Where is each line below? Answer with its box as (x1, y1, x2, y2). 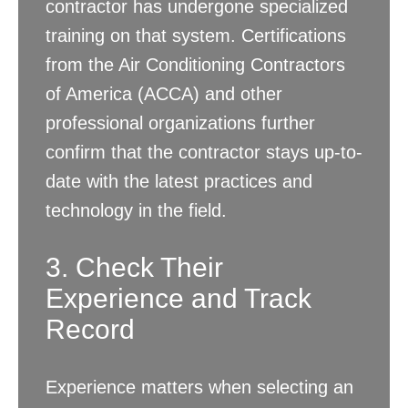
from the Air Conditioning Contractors (46, 55, 345, 76)
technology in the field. (46, 200, 227, 221)
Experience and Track (46, 283, 311, 314)
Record (46, 314, 135, 345)
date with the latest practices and (46, 171, 312, 192)
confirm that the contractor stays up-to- (46, 142, 362, 163)
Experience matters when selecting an (46, 377, 353, 398)
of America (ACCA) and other (46, 84, 282, 105)
